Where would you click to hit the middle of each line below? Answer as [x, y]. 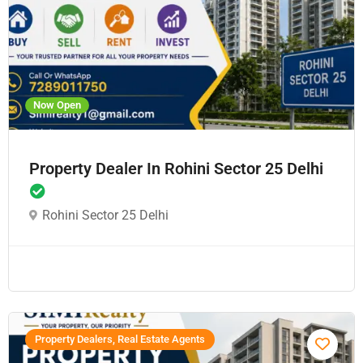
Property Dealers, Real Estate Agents [120, 339]
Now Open [57, 105]
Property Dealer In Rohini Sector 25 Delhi [176, 169]
